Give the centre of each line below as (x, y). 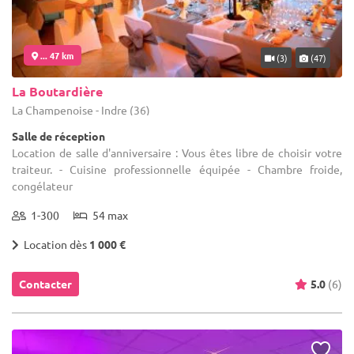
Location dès (54, 244)
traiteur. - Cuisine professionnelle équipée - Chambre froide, (177, 169)
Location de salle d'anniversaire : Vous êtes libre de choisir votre (177, 152)
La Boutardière (57, 91)
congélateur (42, 185)
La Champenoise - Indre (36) (81, 109)
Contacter (45, 283)
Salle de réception (58, 136)
